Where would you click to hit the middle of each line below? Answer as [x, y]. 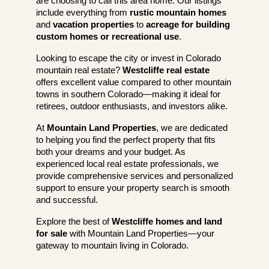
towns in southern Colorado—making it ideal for [128, 95]
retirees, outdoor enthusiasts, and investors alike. [132, 107]
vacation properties [93, 25]
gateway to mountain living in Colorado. [112, 246]
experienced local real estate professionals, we [127, 164]
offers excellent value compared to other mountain [134, 83]
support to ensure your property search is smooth [133, 188]
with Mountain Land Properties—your [141, 234]
